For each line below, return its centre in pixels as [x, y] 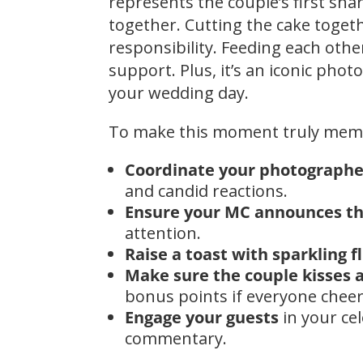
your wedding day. [179, 92]
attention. [163, 233]
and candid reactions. [207, 190]
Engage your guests [202, 317]
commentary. [176, 338]
